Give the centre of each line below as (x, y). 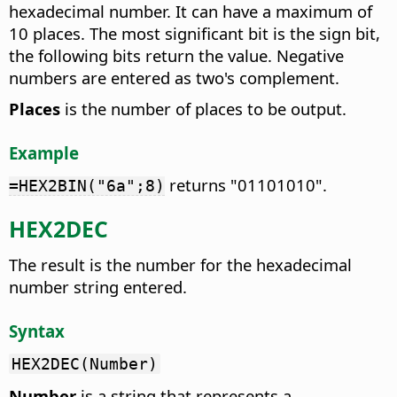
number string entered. (98, 287)
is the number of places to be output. (203, 109)
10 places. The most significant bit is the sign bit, (195, 34)
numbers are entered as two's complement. (174, 78)
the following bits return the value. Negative (176, 56)
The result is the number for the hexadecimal (180, 265)
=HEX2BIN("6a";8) (87, 185)
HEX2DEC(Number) (85, 363)
